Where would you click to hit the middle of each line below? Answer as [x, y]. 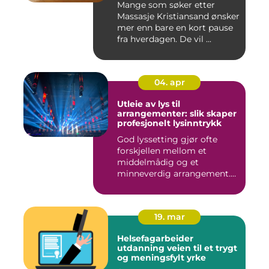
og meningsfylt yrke [162, 257]
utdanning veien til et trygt [142, 248]
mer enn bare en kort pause [175, 27]
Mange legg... [145, 185]
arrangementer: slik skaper [177, 113]
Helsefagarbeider [155, 238]
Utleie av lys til [149, 104]
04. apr [169, 82]
